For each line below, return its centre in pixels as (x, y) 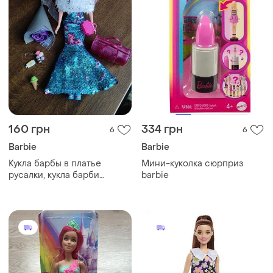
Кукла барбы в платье (55, 164)
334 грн (162, 130)
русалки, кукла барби (54, 175)
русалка (26, 187)
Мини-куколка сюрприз (192, 164)
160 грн (29, 130)
